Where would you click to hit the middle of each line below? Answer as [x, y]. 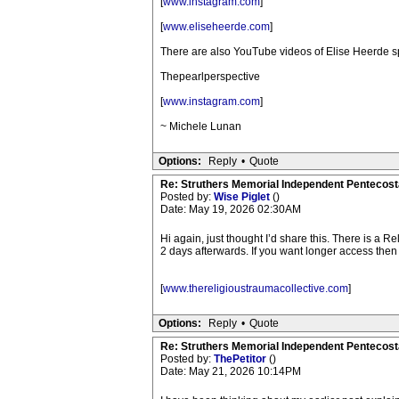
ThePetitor [241, 359]
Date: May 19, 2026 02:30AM [230, 209]
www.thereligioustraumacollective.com [255, 289]
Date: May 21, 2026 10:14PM [230, 371]
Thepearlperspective [210, 77]
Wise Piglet [243, 197]
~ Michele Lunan [200, 126]
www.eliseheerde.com [216, 27]
